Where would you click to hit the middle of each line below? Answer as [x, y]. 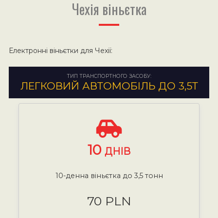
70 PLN [109, 201]
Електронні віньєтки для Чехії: [60, 50]
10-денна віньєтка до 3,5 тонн [109, 175]
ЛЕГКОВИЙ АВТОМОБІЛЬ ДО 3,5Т [109, 86]
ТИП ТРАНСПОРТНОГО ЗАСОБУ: [109, 76]
